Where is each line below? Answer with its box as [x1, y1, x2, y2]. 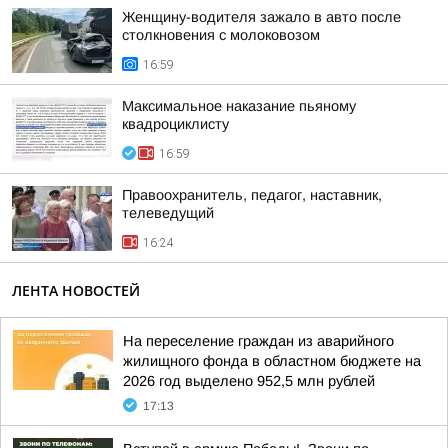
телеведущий [122, 205, 214, 221]
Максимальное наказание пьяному [122, 98, 356, 114]
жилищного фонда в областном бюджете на [123, 353, 421, 369]
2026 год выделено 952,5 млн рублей [123, 373, 375, 389]
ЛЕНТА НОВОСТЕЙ [12, 281, 140, 300]
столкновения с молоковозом [122, 27, 320, 43]
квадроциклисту [122, 116, 229, 132]
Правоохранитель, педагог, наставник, [122, 187, 382, 203]
